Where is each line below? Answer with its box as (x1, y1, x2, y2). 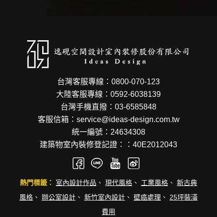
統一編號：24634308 (72, 127, 145, 136)
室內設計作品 (56, 178, 96, 186)
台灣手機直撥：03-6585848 (61, 102, 156, 111)
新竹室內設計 (84, 193, 125, 201)
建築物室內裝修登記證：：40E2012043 (40, 140, 177, 149)
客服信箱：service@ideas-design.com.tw (37, 115, 180, 124)
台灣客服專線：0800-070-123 (57, 77, 160, 86)
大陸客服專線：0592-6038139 (56, 90, 161, 98)
